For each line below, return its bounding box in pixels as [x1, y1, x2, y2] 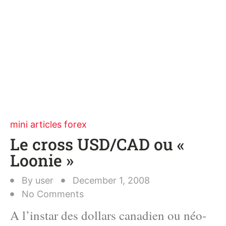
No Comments [22, 189, 84, 199]
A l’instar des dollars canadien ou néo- [10, 207, 206, 223]
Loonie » [10, 149, 74, 171]
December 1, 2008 [73, 175, 150, 186]
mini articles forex [10, 119, 87, 130]
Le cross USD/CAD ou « [10, 133, 185, 155]
